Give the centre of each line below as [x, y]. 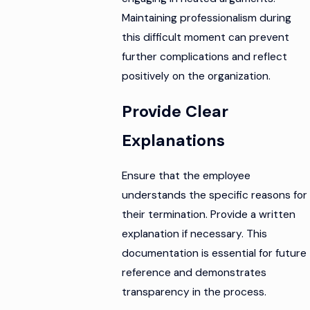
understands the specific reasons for [215, 195]
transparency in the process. [194, 292]
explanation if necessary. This [195, 234]
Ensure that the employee [186, 175]
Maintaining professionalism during [207, 18]
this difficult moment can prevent [206, 38]
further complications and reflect [205, 57]
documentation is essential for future [215, 253]
